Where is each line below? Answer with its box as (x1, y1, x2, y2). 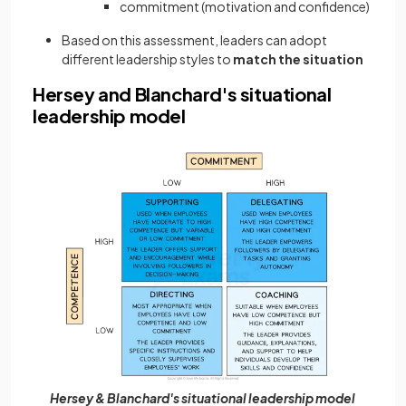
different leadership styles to (62, 51, 233, 68)
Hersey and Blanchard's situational (33, 82, 332, 106)
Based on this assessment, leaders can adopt (62, 32, 327, 49)
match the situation (233, 51, 363, 68)
